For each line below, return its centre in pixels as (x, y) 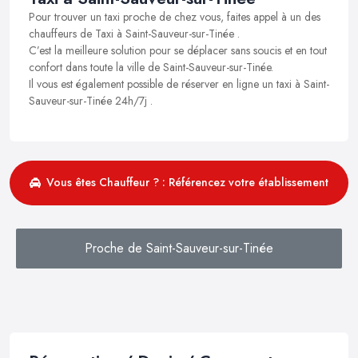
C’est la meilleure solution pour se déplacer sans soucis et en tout (178, 50)
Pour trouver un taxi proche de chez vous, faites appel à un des (175, 16)
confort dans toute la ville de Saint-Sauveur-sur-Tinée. (151, 67)
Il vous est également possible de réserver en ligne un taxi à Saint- (179, 84)
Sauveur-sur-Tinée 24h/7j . (91, 100)
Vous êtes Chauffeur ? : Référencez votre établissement (187, 183)
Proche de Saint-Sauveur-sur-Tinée (179, 248)
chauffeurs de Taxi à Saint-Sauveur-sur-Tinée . (134, 33)
